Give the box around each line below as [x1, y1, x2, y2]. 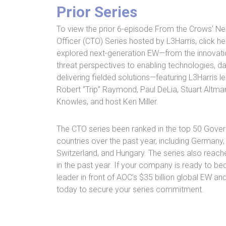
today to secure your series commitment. [56, 185, 204, 194]
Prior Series [56, 3, 137, 21]
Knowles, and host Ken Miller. [56, 97, 158, 106]
